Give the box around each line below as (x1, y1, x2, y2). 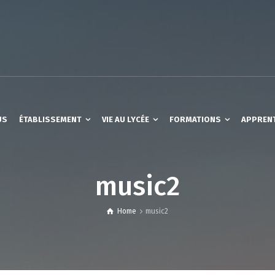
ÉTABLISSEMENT (19, 115, 82, 124)
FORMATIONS (169, 115, 221, 124)
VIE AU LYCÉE (102, 115, 149, 124)
